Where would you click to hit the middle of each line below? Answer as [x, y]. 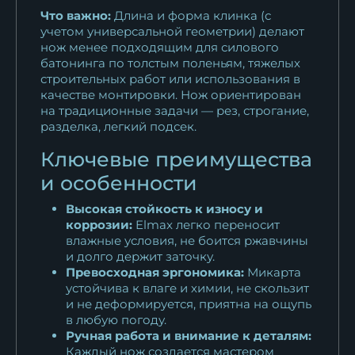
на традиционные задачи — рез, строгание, [175, 110]
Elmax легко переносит [206, 224]
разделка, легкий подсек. [118, 126]
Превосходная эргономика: [155, 272]
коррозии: [99, 224]
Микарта [273, 272]
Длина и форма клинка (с [191, 15]
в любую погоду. [116, 319]
